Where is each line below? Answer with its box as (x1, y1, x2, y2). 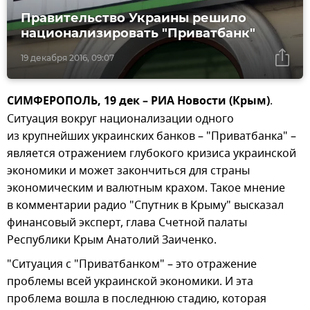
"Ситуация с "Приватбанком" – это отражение (7, 256, 257, 273)
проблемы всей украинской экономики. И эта (7, 273, 253, 291)
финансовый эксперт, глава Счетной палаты (7, 215, 247, 232)
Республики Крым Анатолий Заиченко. (7, 232, 217, 249)
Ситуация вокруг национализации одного (7, 111, 234, 128)
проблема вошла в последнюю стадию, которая (7, 291, 266, 308)
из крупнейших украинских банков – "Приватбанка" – (7, 128, 296, 145)
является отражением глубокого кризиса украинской (7, 145, 296, 163)
